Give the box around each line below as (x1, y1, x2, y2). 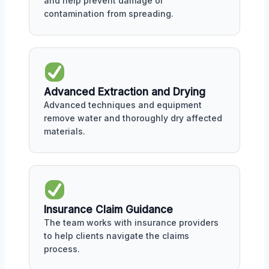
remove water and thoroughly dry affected (44, 113, 222, 124)
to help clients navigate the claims (44, 231, 189, 241)
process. (44, 244, 80, 254)
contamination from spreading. (44, 8, 174, 19)
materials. (44, 126, 85, 137)
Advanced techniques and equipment (44, 100, 202, 110)
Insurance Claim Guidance (44, 204, 173, 216)
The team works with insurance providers (44, 217, 219, 228)
